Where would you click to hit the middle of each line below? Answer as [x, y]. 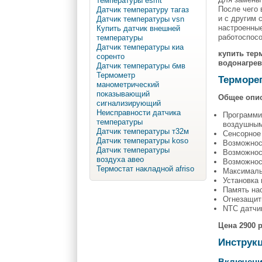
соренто [110, 57]
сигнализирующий [128, 104]
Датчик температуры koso [142, 141]
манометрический [127, 85]
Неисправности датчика [138, 113]
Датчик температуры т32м [142, 132]
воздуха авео [120, 160]
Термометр [116, 75]
